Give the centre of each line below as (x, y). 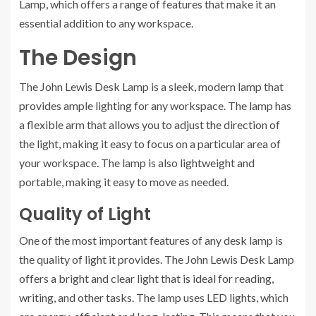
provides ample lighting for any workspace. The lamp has (155, 105)
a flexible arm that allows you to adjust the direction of (150, 124)
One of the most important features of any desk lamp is (151, 240)
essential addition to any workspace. (106, 23)
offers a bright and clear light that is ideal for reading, (146, 278)
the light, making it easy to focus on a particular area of (150, 144)
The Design (78, 58)
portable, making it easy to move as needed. (124, 182)
